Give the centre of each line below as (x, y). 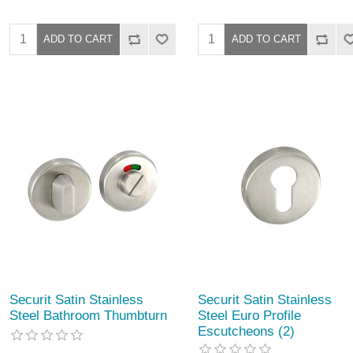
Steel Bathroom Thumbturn (89, 315)
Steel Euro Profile (249, 315)
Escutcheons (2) (246, 331)
